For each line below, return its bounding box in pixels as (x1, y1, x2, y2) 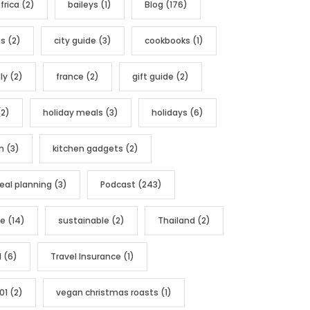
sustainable (58, 214, 109, 226)
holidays (152, 106, 188, 118)
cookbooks (145, 34, 190, 46)
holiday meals (43, 106, 103, 118)
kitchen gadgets (53, 142, 123, 154)
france (56, 70, 84, 82)
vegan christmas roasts (56, 286, 158, 298)
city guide (54, 34, 96, 46)
